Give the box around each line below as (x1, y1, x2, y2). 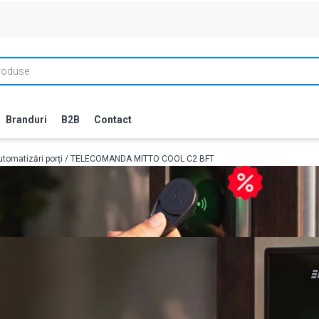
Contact (94, 114, 132, 125)
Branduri (6, 114, 47, 125)
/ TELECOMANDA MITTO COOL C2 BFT (63, 154, 214, 164)
